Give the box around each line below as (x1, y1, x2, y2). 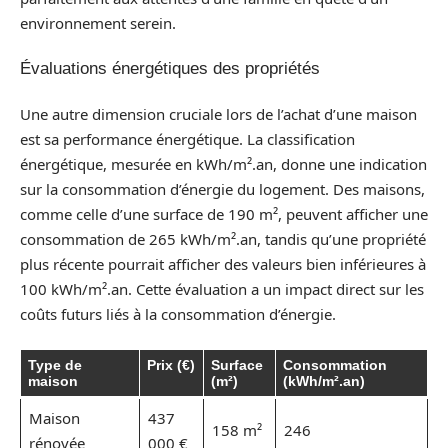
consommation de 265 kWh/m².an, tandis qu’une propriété (20, 228, 426, 249)
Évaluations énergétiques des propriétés (20, 59, 320, 78)
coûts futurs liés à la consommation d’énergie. (20, 303, 336, 324)
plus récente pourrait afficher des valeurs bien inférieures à (20, 253, 426, 274)
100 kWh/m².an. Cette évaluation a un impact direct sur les (20, 278, 424, 299)
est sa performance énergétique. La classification (20, 128, 355, 149)
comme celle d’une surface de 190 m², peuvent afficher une (20, 203, 428, 224)
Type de (28, 357, 82, 373)
